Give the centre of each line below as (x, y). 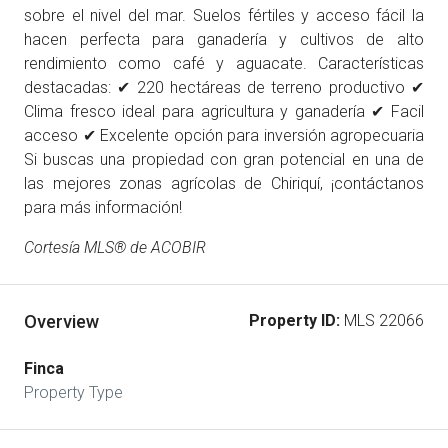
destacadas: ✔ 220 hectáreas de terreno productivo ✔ (224, 87)
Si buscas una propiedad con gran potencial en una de (224, 159)
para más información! (103, 207)
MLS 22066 (382, 320)
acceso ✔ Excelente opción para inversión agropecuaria (224, 135)
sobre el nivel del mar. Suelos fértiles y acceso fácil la (224, 15)
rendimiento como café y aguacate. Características (224, 63)
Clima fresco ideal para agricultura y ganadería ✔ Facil (224, 111)
